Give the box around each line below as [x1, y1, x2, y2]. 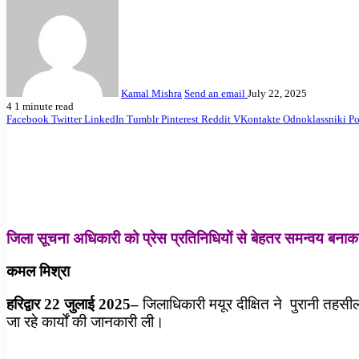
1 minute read [14, 99, 74, 112]
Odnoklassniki [283, 112, 346, 125]
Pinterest [161, 112, 199, 125]
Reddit [201, 112, 231, 125]
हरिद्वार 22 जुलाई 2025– [6, 295, 139, 313]
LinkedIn [84, 112, 124, 125]
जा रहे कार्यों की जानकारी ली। [6, 313, 164, 330]
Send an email [184, 87, 245, 99]
